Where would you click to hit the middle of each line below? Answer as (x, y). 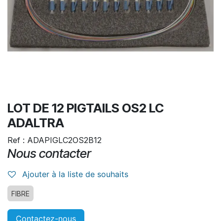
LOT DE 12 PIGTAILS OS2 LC (86, 108)
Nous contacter (49, 153)
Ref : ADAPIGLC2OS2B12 (55, 140)
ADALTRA (36, 123)
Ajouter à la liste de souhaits (75, 174)
